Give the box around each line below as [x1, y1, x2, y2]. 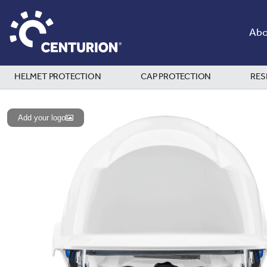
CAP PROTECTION [140, 69, 212, 86]
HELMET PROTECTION [14, 69, 101, 86]
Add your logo [18, 113, 66, 122]
